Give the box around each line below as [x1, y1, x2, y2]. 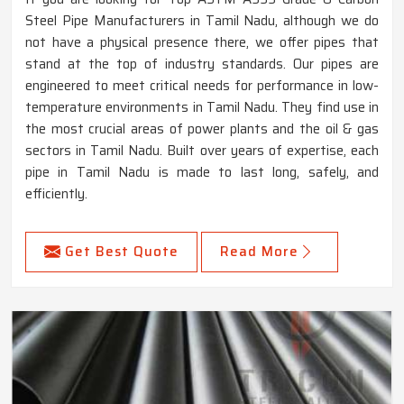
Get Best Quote [65, 240, 179, 262]
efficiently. [25, 182, 87, 205]
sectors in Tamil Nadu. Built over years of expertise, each [25, 139, 379, 161]
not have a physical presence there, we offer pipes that [25, 31, 379, 53]
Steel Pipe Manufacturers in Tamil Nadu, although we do [25, 9, 379, 32]
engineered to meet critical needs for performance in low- [25, 74, 379, 96]
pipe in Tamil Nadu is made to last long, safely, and [25, 161, 379, 183]
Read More [220, 240, 298, 262]
